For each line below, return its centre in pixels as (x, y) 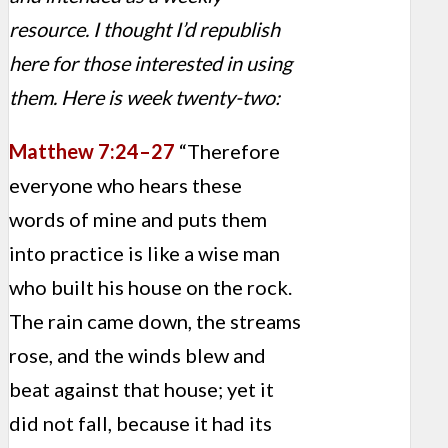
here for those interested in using (150, 63)
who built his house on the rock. (150, 287)
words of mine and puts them (138, 219)
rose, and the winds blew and (137, 355)
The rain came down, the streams (155, 321)
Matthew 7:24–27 (92, 151)
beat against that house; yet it (141, 389)
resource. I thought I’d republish (144, 29)
